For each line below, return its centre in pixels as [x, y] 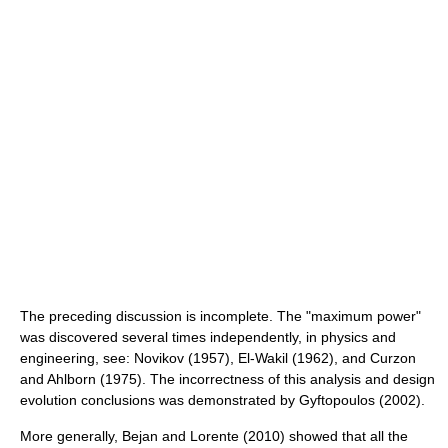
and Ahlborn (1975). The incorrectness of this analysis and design [227, 378]
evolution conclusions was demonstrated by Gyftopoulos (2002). [222, 399]
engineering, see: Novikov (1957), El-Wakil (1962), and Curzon [218, 357]
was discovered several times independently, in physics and [208, 336]
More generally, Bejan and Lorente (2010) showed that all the [214, 435]
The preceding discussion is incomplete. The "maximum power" [220, 315]
